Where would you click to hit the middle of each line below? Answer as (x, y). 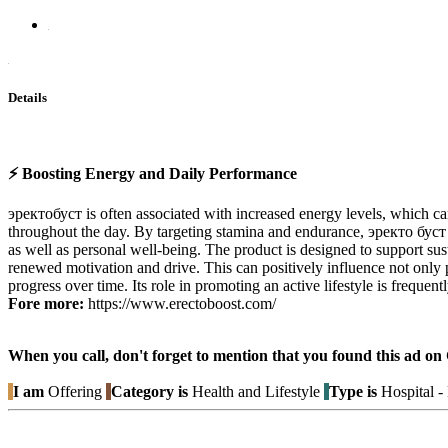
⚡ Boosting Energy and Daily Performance (152, 174)
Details (27, 97)
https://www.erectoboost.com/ (180, 304)
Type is (353, 392)
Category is (149, 392)
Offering (75, 392)
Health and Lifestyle (254, 392)
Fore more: (46, 304)
